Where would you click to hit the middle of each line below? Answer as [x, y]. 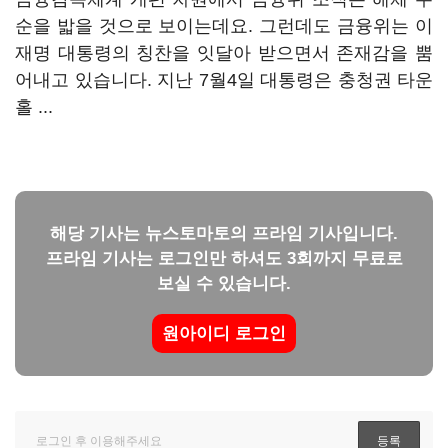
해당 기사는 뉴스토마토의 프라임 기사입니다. [224, 233]
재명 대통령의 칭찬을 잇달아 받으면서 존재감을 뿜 [224, 53]
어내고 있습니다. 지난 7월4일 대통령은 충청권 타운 [224, 80]
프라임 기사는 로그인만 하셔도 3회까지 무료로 [224, 258]
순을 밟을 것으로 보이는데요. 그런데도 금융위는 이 [224, 26]
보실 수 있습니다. [224, 283]
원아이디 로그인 [224, 333]
